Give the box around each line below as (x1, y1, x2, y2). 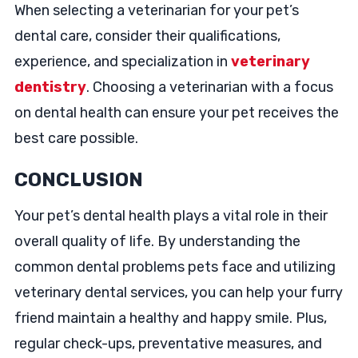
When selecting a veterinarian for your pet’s (14, 2, 299, 20)
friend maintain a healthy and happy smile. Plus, (14, 309, 327, 328)
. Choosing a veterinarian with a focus (86, 78, 333, 97)
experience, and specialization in (14, 53, 231, 71)
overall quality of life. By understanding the (14, 233, 300, 251)
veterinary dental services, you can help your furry (14, 284, 343, 302)
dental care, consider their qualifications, (14, 27, 280, 46)
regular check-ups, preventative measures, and (14, 335, 322, 353)
